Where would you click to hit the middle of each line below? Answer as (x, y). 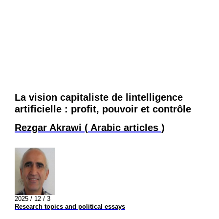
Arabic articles (125, 127)
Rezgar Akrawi (50, 127)
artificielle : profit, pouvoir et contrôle (103, 109)
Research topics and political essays (70, 207)
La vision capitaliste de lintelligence (99, 98)
